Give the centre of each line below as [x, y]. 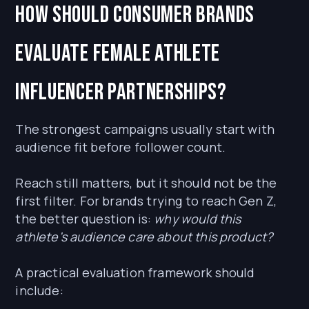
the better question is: [85, 219]
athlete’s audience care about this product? [144, 237]
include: [39, 291]
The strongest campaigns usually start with [145, 129]
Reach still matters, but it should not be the [146, 183]
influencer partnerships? [121, 92]
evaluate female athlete [118, 54]
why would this [198, 219]
